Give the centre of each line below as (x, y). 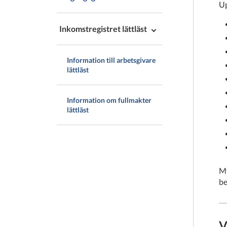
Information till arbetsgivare (111, 60)
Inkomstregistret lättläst (103, 29)
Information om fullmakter (109, 100)
